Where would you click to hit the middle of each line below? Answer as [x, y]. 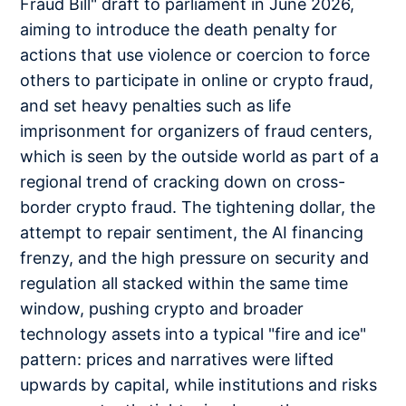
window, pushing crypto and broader [162, 309]
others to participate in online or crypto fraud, [197, 80]
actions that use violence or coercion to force [195, 55]
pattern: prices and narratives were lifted [177, 359]
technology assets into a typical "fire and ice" [193, 334]
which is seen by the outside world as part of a [200, 156]
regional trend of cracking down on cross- [183, 182]
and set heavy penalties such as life [156, 106]
